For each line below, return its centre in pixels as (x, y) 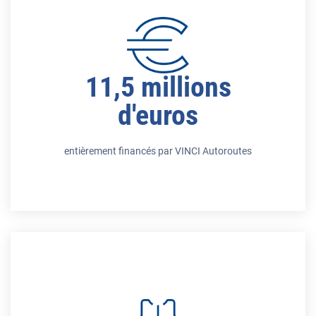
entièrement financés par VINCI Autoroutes (158, 151)
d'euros (158, 115)
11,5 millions (158, 87)
